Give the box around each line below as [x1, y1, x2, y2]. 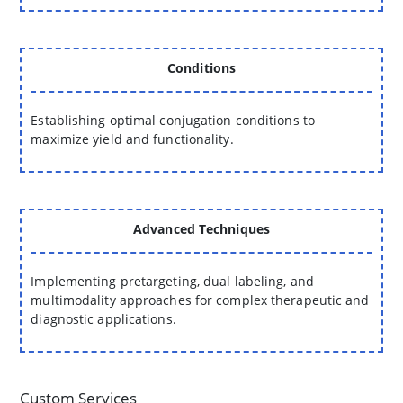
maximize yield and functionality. [31, 130, 234, 148]
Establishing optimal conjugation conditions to [31, 112, 315, 130]
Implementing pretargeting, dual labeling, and [31, 273, 314, 291]
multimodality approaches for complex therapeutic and [31, 291, 370, 309]
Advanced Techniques [133, 220, 270, 238]
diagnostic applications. [31, 310, 176, 328]
